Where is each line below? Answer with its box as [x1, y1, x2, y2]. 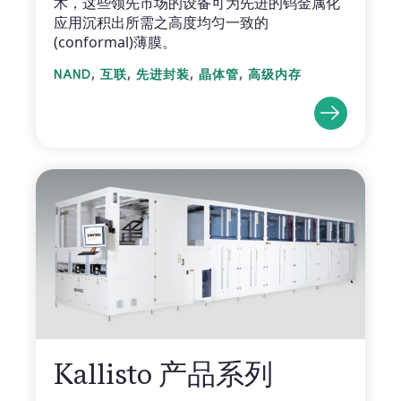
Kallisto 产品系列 [54, 355, 273, 391]
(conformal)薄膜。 [54, 32, 176, 53]
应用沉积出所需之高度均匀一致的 [54, 13, 269, 33]
